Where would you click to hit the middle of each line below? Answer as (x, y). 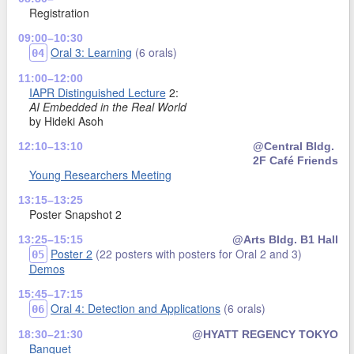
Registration (59, 12)
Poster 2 (72, 253)
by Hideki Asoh (66, 121)
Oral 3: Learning (92, 52)
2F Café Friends (295, 160)
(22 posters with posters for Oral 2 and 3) (199, 253)
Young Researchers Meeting (100, 174)
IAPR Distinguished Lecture (97, 92)
